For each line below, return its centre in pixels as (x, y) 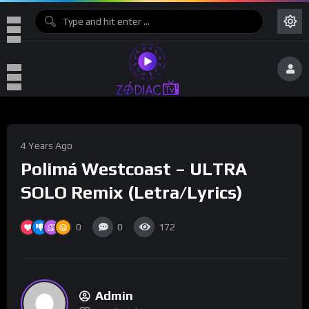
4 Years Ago (47, 146)
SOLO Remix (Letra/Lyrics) (132, 193)
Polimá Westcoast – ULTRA (134, 169)
